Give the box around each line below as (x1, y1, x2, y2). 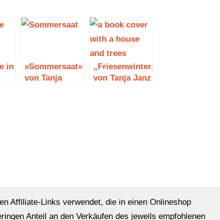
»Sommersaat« (24, 62, 82, 72)
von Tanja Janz (93, 73, 151, 83)
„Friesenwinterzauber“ (93, 62, 182, 72)
